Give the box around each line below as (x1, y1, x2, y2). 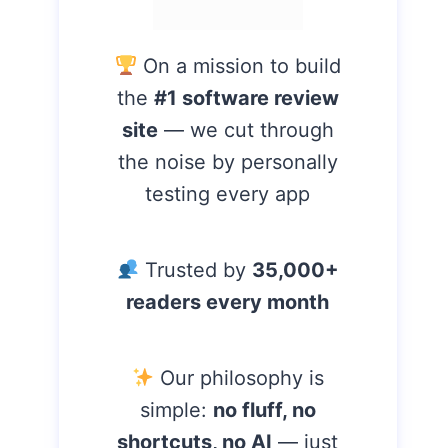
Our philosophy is (154, 366, 325, 390)
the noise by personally (118, 150, 339, 174)
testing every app (145, 182, 311, 206)
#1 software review (154, 86, 340, 110)
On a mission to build (137, 54, 342, 78)
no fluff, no (213, 398, 317, 422)
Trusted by (139, 258, 253, 282)
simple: (140, 398, 214, 422)
